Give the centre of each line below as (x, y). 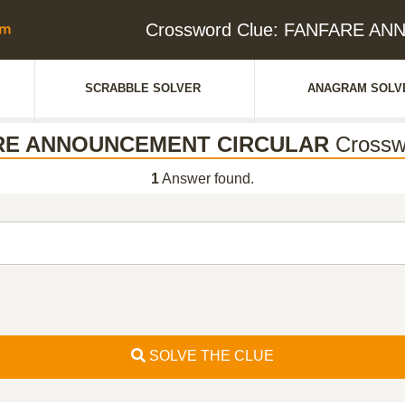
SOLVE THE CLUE (210, 356)
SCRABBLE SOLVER (143, 88)
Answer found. (207, 179)
